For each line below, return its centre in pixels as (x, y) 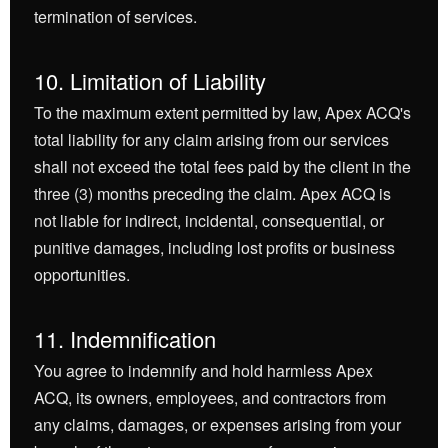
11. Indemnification (125, 338)
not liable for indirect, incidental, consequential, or (209, 220)
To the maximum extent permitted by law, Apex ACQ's (222, 112)
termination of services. (115, 16)
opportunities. (82, 274)
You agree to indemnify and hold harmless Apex (203, 370)
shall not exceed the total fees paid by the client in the (222, 166)
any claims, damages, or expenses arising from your (217, 424)
